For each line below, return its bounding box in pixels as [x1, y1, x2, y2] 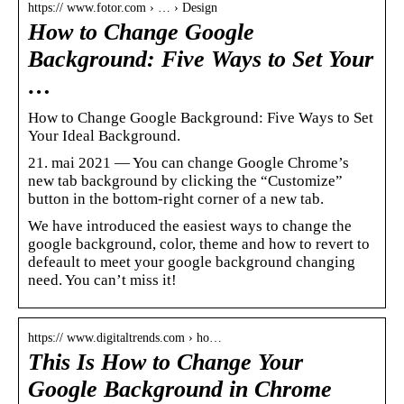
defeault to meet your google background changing [28, 252, 355, 271]
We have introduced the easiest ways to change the [28, 216, 352, 234]
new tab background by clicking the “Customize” [28, 171, 343, 189]
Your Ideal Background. [28, 126, 180, 144]
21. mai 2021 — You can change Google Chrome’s [28, 153, 349, 171]
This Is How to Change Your [28, 348, 303, 375]
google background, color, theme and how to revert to [28, 234, 370, 252]
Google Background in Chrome [28, 375, 332, 402]
